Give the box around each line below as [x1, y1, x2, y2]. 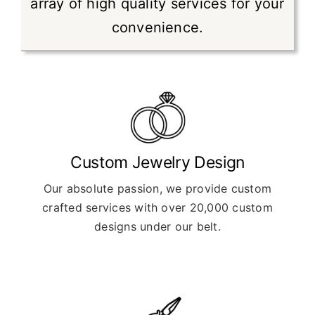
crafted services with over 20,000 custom [42, 200, 273, 214]
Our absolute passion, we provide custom [43, 181, 272, 195]
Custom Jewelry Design [70, 152, 245, 172]
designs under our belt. [94, 219, 221, 233]
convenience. [111, 19, 204, 37]
